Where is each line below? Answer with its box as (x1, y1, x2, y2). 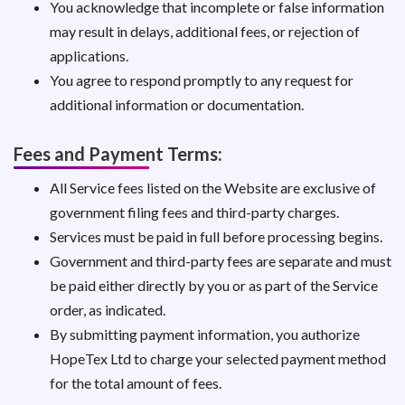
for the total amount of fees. (50, 374, 221, 391)
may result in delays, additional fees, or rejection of (50, 23, 360, 40)
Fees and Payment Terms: (14, 143, 222, 165)
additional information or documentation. (50, 96, 304, 113)
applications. (50, 47, 128, 64)
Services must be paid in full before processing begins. (50, 228, 382, 245)
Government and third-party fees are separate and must (50, 252, 391, 269)
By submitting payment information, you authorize (50, 325, 360, 343)
